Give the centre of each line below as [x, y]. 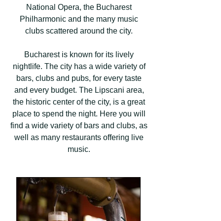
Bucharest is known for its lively [79, 55]
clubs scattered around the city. [79, 31]
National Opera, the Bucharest [79, 7]
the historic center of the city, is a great [79, 102]
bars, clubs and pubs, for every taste [79, 78]
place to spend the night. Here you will [79, 114]
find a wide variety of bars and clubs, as [79, 126]
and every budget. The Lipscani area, [79, 90]
